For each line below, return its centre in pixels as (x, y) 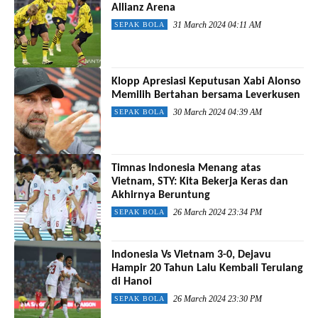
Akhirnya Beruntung (161, 195)
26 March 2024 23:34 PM (218, 212)
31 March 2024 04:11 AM (218, 25)
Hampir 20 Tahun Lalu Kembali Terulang (208, 269)
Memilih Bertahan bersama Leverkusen (206, 95)
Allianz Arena (144, 8)
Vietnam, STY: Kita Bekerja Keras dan (200, 181)
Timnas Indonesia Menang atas (186, 168)
